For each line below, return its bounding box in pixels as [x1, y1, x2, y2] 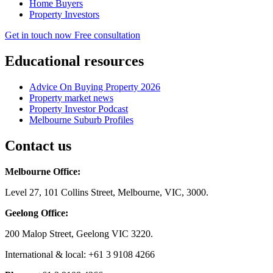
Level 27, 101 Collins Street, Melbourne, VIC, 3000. [5, 186, 208, 197]
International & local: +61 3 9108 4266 [5, 249, 155, 260]
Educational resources [5, 52, 144, 69]
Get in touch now [5, 29, 74, 40]
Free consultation [74, 29, 140, 40]
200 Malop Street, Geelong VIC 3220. [5, 228, 153, 239]
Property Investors [29, 9, 99, 19]
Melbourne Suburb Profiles [29, 114, 133, 125]
